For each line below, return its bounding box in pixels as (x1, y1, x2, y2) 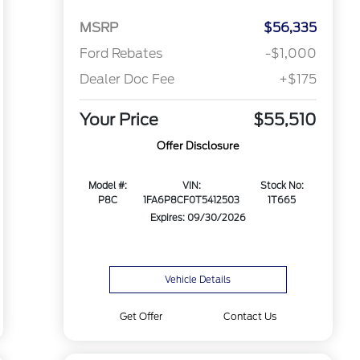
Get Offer (120, 310, 163, 322)
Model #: (88, 180, 128, 192)
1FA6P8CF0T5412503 (143, 194, 240, 207)
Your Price (79, 110, 158, 130)
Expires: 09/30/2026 (149, 212, 246, 224)
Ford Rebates (79, 46, 162, 62)
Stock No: (260, 180, 304, 192)
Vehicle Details (165, 274, 231, 285)
